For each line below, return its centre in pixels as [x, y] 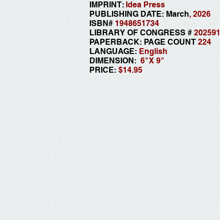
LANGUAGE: [114, 51]
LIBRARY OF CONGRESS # [142, 33]
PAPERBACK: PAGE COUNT [144, 42]
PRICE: [104, 70]
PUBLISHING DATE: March [139, 14]
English [153, 51]
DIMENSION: [114, 61]
